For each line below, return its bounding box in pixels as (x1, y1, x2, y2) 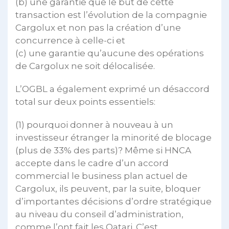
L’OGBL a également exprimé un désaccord (15, 84, 210, 94)
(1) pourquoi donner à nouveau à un (15, 120, 173, 130)
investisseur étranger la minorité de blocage (15, 132, 212, 143)
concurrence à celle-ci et (15, 35, 125, 45)
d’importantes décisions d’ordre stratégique (15, 196, 212, 207)
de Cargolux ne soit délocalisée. (15, 61, 155, 71)
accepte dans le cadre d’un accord (15, 158, 169, 168)
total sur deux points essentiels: (15, 97, 155, 107)
